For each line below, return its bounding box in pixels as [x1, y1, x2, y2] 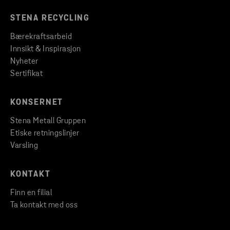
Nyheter [10, 57, 39, 66]
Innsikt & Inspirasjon [10, 45, 81, 54]
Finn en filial [10, 189, 52, 198]
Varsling [10, 142, 38, 150]
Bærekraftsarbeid [10, 33, 72, 42]
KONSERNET [10, 99, 64, 107]
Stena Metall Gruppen [10, 117, 86, 126]
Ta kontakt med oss [10, 201, 78, 210]
